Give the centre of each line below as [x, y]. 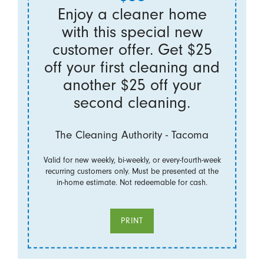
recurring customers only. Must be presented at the [132, 171]
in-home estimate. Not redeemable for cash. [132, 183]
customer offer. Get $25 [132, 49]
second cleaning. [132, 102]
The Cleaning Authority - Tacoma [132, 135]
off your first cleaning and [132, 67]
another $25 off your [132, 85]
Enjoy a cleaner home [132, 14]
